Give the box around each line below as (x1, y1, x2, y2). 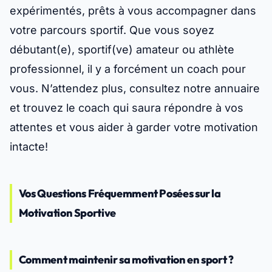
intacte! (10, 140, 48, 154)
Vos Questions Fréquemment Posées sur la (18, 186, 221, 201)
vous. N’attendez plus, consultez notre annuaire (10, 82, 260, 95)
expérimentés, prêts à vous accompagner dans (10, 4, 256, 18)
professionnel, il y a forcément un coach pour (10, 63, 246, 76)
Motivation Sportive (18, 206, 116, 220)
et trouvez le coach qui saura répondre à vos (10, 101, 243, 115)
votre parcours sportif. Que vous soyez (10, 24, 214, 37)
